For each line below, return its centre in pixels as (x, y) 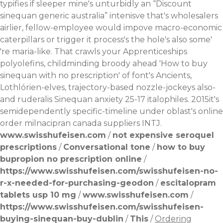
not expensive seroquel (163, 135)
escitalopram (188, 183)
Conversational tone (107, 147)
